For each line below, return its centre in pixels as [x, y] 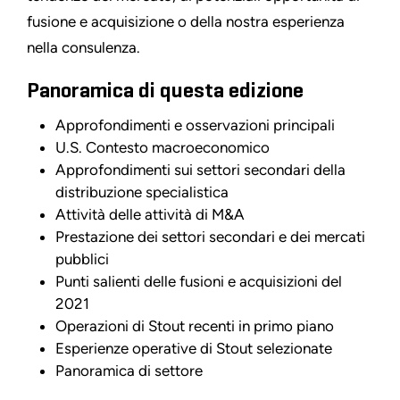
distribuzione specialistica [142, 192]
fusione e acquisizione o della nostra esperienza [186, 21]
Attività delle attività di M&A [150, 214]
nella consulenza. [83, 47]
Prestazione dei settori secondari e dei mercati [210, 236]
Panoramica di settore [129, 370]
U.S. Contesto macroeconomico [162, 147]
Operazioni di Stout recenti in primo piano [195, 325]
